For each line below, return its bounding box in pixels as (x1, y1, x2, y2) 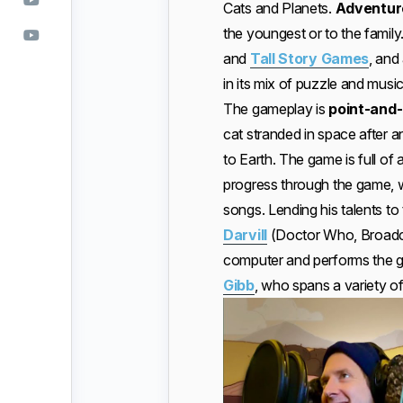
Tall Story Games (249, 49, 370, 67)
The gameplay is (223, 100, 329, 118)
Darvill (223, 226, 267, 244)
